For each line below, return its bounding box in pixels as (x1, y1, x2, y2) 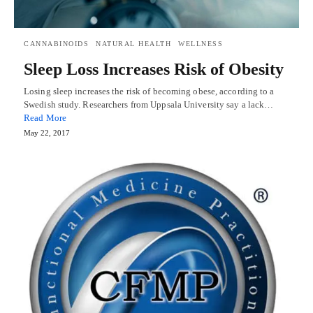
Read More (24, 112, 66, 123)
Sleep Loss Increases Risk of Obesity (24, 59, 284, 78)
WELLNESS (178, 39, 223, 48)
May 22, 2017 (24, 128, 70, 137)
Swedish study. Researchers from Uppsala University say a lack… (24, 99, 274, 110)
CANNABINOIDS (24, 39, 89, 48)
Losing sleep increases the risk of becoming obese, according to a (24, 85, 275, 96)
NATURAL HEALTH (96, 39, 171, 48)
